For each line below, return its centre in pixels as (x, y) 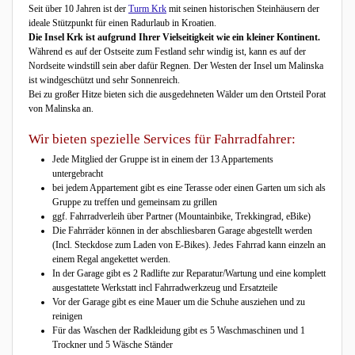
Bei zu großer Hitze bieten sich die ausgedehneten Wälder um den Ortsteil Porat (177, 94)
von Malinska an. (61, 108)
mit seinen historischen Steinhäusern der (243, 8)
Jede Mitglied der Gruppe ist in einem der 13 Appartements (163, 159)
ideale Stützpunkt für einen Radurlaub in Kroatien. (122, 23)
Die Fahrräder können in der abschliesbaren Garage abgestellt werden (182, 231)
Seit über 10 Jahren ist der (78, 8)
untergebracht (78, 174)
